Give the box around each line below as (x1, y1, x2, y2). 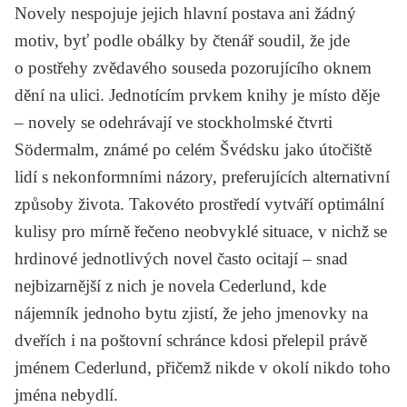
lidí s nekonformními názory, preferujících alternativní (15, 166, 390, 186)
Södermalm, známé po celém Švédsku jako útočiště (15, 139, 372, 159)
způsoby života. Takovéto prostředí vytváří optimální (15, 194, 384, 213)
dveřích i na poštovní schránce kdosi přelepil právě (15, 330, 367, 350)
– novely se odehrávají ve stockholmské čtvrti (15, 112, 333, 132)
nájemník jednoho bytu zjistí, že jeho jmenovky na (15, 303, 368, 323)
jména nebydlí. (15, 384, 118, 404)
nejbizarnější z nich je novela (15, 275, 219, 295)
